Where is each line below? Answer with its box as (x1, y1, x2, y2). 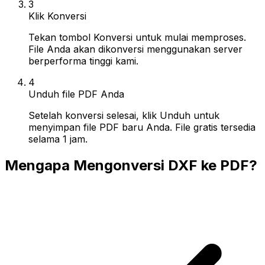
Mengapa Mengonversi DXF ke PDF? (5, 156, 257, 174)
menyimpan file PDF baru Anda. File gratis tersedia (28, 121, 256, 133)
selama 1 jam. (28, 132, 88, 145)
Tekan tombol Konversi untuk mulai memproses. (28, 31, 246, 43)
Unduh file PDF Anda (28, 88, 124, 100)
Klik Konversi (28, 9, 86, 22)
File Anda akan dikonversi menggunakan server (28, 43, 243, 55)
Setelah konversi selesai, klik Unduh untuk (28, 109, 219, 121)
